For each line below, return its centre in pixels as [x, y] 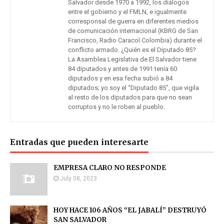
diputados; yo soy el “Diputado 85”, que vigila [133, 88]
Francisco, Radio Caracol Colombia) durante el [135, 40]
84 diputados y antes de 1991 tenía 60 [122, 69]
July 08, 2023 [78, 179]
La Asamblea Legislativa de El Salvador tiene [132, 59]
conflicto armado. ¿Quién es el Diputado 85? [132, 50]
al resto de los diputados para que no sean [130, 97]
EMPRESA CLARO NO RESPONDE [110, 168]
